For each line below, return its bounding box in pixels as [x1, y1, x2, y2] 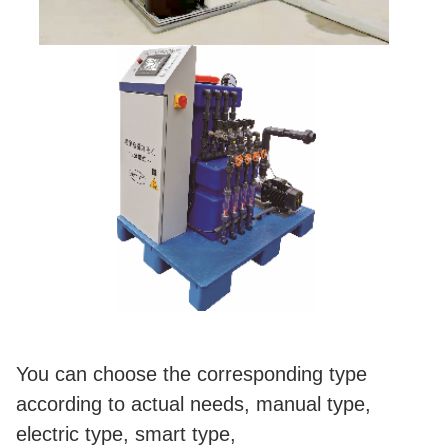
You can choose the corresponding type [16, 363, 367, 386]
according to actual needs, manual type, [16, 393, 371, 416]
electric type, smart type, [16, 423, 242, 446]
